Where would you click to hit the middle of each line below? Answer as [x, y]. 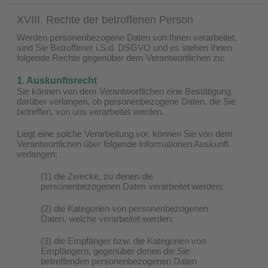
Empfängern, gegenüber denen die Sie [115, 251]
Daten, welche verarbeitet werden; [107, 218]
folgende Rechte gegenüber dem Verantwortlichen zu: [121, 57]
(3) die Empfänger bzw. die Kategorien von [123, 240]
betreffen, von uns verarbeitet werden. [90, 111]
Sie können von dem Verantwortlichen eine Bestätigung [124, 91]
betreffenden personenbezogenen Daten [119, 261]
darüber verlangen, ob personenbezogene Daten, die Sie [126, 101]
